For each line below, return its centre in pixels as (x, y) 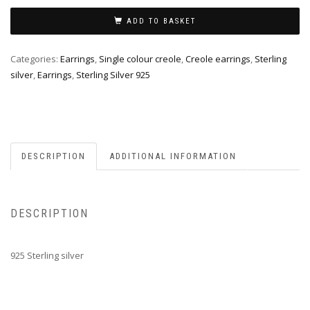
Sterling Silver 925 (113, 75)
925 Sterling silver (47, 256)
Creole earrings (218, 59)
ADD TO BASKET (161, 21)
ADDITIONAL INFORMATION (173, 156)
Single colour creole (140, 59)
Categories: (35, 59)
